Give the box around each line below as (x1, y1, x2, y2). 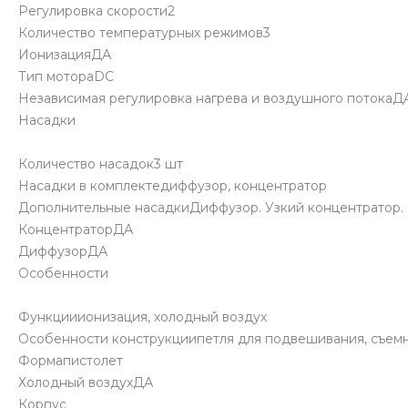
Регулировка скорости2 (18, 3, 175, 20)
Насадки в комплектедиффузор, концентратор (18, 178, 327, 195)
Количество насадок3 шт (18, 156, 183, 173)
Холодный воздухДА (18, 374, 153, 392)
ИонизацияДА (18, 46, 111, 64)
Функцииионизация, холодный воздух (18, 309, 267, 326)
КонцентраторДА (18, 221, 133, 239)
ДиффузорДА (18, 243, 107, 260)
